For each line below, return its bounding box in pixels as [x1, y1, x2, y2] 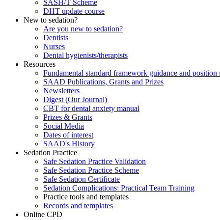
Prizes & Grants [43, 112, 92, 121]
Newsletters [43, 86, 80, 95]
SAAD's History [43, 139, 95, 148]
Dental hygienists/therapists [43, 51, 128, 59]
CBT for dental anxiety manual [43, 104, 139, 112]
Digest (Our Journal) [43, 95, 107, 104]
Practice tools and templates [43, 192, 129, 201]
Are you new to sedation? [43, 24, 123, 33]
